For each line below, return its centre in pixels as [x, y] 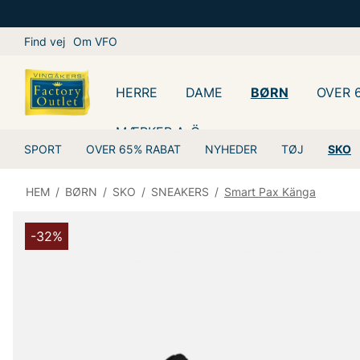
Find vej [45, 41]
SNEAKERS [180, 192]
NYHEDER [231, 149]
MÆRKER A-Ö [157, 131]
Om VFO [95, 41]
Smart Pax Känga [270, 192]
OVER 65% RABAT [133, 149]
